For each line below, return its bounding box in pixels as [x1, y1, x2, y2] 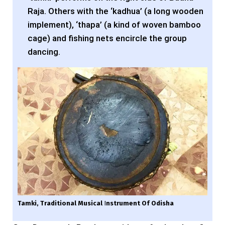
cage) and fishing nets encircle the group [28, 33, 187, 43]
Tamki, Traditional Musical [18, 199, 104, 207]
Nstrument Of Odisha [106, 199, 174, 207]
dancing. [28, 46, 60, 57]
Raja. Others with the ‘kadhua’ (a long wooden [28, 6, 203, 16]
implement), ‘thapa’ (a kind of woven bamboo [28, 19, 201, 30]
